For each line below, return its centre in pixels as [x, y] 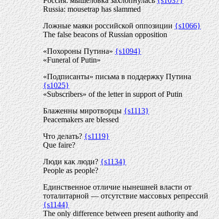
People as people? [71, 170]
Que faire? [59, 145]
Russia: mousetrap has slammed [92, 9]
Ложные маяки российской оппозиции [109, 26]
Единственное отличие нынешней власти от [117, 187]
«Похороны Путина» [79, 51]
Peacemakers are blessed [81, 120]
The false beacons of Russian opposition [105, 34]
